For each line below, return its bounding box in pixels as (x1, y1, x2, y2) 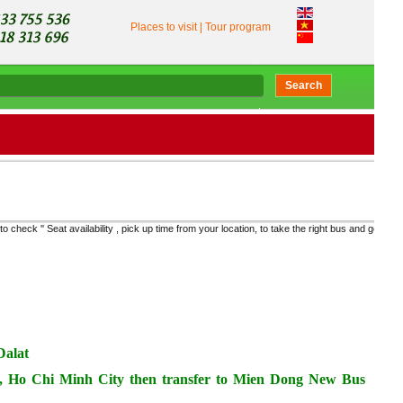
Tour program (205, 21, 271, 33)
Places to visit (130, 21, 200, 33)
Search (285, 79, 322, 92)
